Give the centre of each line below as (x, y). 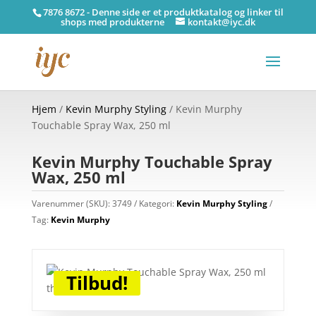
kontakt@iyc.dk (221, 22)
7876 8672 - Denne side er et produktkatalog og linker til (163, 12)
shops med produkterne (112, 22)
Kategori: (157, 203)
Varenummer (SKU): (72, 203)
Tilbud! (97, 283)
